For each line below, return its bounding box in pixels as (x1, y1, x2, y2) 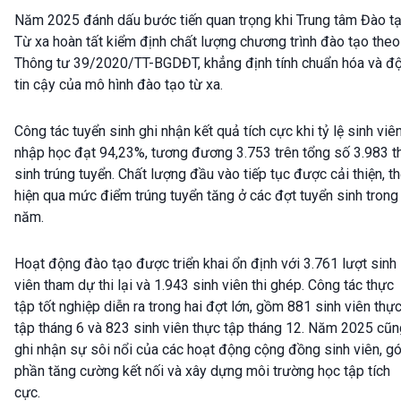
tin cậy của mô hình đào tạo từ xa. (14, 76, 223, 94)
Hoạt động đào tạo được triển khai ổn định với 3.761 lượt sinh (14, 255, 397, 273)
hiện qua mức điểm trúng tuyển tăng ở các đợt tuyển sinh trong (14, 187, 398, 205)
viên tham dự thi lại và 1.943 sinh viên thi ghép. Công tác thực (14, 277, 394, 294)
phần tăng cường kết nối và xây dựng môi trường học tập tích (14, 363, 390, 380)
